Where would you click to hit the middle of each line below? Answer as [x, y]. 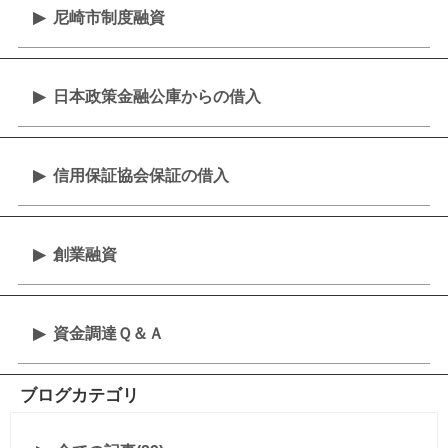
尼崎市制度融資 [108, 17]
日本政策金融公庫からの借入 [156, 96]
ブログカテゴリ [79, 395]
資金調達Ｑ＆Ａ [108, 333]
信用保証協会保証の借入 [140, 175]
